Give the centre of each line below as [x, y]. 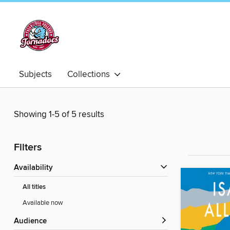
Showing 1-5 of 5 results [59, 115]
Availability [36, 168]
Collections [91, 74]
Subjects [35, 74]
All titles [34, 187]
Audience [33, 222]
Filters [28, 148]
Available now [43, 203]
